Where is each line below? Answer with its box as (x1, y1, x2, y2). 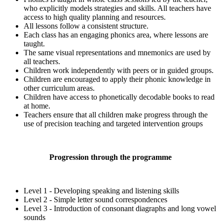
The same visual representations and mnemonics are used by (24, 48, 211, 57)
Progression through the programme (49, 152, 172, 161)
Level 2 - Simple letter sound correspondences (24, 195, 167, 204)
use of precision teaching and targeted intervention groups (24, 119, 203, 128)
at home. (24, 101, 50, 110)
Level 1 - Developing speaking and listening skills (24, 186, 179, 195)
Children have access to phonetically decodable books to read (24, 92, 215, 101)
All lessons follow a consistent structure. (24, 21, 148, 30)
